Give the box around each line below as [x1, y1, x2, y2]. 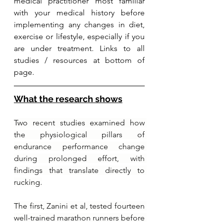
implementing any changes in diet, [14, 19, 145, 29]
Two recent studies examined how [14, 117, 145, 127]
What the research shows [14, 93, 122, 104]
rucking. [14, 177, 42, 187]
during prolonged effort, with [14, 153, 145, 163]
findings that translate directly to [14, 165, 145, 175]
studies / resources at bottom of [14, 55, 145, 65]
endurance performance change [14, 141, 145, 151]
